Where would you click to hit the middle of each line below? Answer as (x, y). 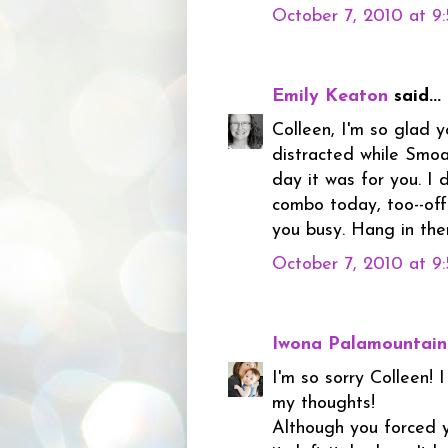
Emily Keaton (330, 96)
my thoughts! (323, 403)
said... (414, 96)
